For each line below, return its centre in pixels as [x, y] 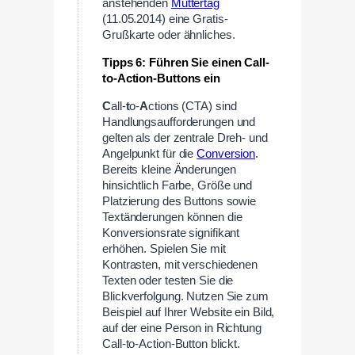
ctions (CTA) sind [193, 106]
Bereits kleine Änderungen [169, 169]
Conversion [226, 153]
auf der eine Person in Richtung [182, 328]
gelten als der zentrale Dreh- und [185, 137]
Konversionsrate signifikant [171, 233]
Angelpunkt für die [150, 153]
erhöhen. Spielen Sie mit [164, 248]
